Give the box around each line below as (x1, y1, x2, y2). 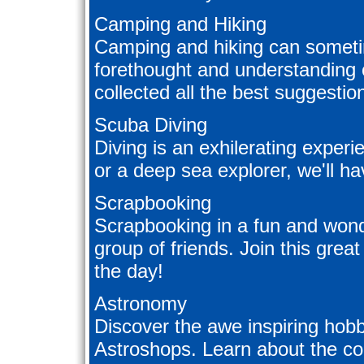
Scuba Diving (94, 114, 207, 136)
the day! (94, 260, 163, 283)
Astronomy (94, 292, 187, 315)
